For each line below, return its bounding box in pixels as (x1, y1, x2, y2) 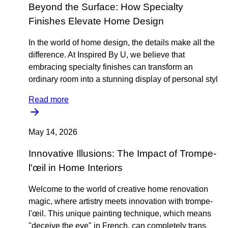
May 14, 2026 (28, 128, 77, 136)
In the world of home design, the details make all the (28, 38, 215, 47)
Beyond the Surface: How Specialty (28, 2, 183, 12)
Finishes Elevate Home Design (28, 16, 164, 26)
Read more (28, 95, 69, 104)
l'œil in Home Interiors (28, 162, 123, 173)
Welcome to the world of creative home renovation (28, 185, 208, 193)
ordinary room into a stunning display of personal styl (28, 75, 218, 83)
